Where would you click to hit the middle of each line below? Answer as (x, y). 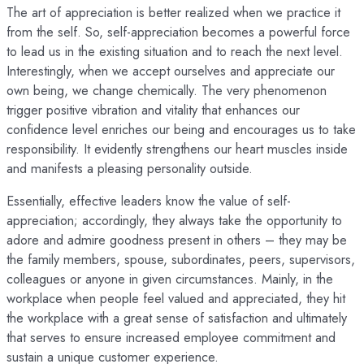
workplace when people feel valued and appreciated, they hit (176, 298)
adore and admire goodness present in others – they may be (177, 239)
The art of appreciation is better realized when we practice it (173, 12)
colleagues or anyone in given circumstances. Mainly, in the (170, 278)
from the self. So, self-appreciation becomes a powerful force (178, 31)
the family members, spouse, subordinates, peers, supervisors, (181, 259)
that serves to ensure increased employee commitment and (171, 337)
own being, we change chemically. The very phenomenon (167, 90)
